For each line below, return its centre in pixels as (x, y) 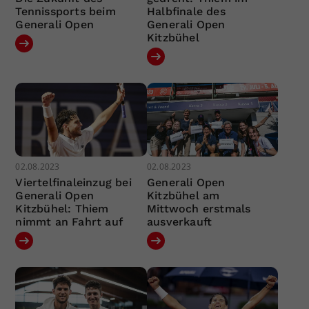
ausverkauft (179, 222)
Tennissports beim (66, 11)
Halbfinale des (186, 11)
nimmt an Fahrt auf (69, 222)
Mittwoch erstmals (199, 209)
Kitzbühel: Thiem (62, 209)
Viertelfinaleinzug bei (73, 183)
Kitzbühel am (183, 196)
